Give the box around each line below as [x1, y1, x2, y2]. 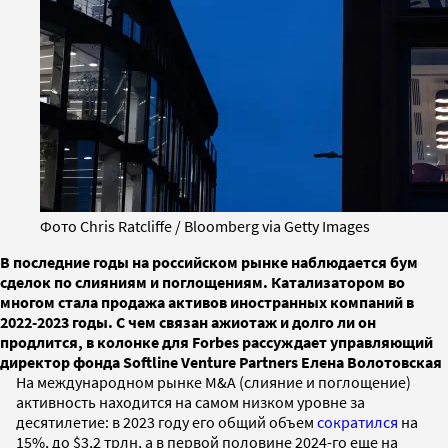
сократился [317, 411, 398, 432]
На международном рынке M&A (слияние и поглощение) [16, 371, 411, 392]
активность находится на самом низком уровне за [16, 391, 365, 412]
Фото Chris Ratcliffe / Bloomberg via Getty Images [40, 215, 370, 236]
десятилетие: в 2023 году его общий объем [16, 411, 317, 432]
